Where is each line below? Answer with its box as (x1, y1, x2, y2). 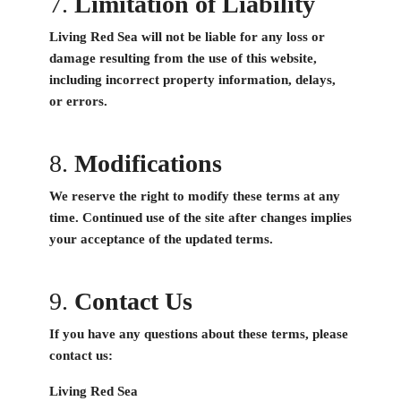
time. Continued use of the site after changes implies (49, 210, 352, 226)
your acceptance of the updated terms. (49, 232, 273, 247)
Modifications (74, 149, 222, 178)
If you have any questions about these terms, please (49, 327, 348, 342)
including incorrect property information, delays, (49, 73, 336, 88)
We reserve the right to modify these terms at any (49, 189, 340, 204)
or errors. (49, 94, 107, 109)
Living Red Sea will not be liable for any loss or (49, 30, 325, 45)
